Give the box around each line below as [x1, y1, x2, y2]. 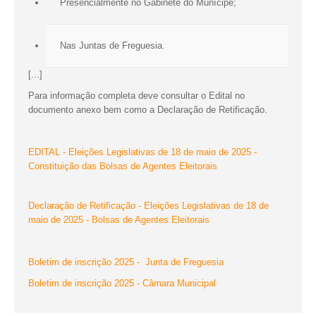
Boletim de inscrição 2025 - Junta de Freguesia [28, 257, 224, 268]
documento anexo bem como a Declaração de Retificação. [28, 104, 267, 116]
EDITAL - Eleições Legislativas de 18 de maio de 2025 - [28, 147, 257, 158]
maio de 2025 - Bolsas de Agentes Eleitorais [28, 214, 209, 226]
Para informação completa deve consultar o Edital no [28, 90, 245, 102]
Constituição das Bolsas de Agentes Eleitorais [28, 161, 217, 172]
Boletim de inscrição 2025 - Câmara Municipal [28, 278, 216, 289]
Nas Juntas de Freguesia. [60, 40, 165, 51]
